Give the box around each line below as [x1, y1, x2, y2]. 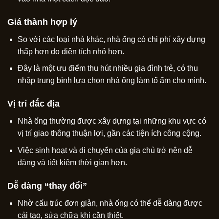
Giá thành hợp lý [7, 17, 77, 27]
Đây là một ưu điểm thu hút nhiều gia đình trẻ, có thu [17, 64, 198, 73]
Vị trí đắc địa [7, 99, 60, 109]
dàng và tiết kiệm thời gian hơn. [17, 158, 127, 167]
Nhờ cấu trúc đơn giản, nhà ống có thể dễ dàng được [17, 198, 202, 207]
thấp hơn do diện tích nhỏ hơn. [17, 47, 124, 56]
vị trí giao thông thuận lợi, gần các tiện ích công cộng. [17, 129, 201, 138]
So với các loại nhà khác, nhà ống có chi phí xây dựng [17, 35, 205, 44]
